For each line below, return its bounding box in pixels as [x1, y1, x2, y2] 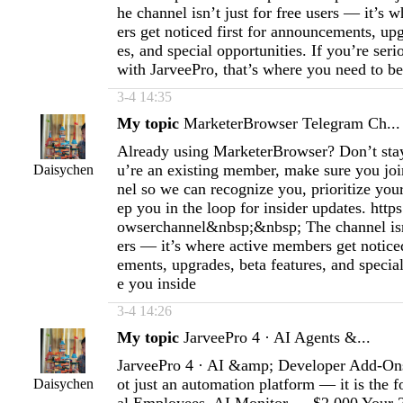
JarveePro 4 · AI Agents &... [184, 328, 371, 346]
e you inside [117, 274, 196, 292]
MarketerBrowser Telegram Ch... [184, 114, 400, 132]
